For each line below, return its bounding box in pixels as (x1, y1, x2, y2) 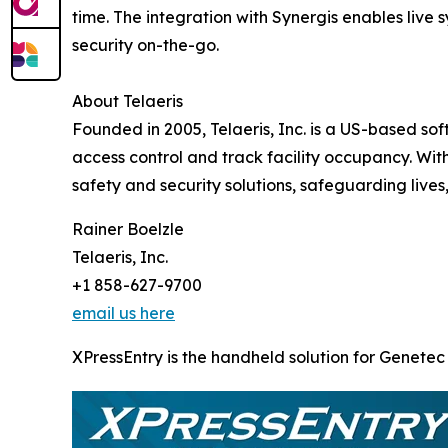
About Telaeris (72, 90, 183, 111)
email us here (72, 302, 175, 323)
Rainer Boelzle (72, 218, 184, 239)
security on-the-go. (72, 34, 219, 55)
